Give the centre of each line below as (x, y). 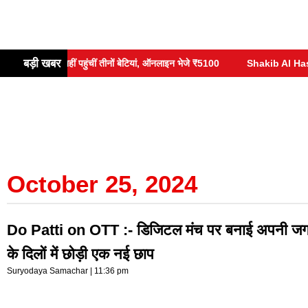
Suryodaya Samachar (48, 271)
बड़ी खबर (41, 64)
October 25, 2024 (102, 184)
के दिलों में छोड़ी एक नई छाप (80, 254)
